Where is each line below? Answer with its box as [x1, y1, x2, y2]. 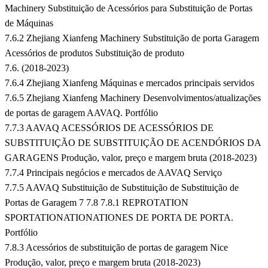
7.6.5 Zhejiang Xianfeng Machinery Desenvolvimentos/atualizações [5, 93, 261, 103]
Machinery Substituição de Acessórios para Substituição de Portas [5, 3, 252, 14]
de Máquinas [5, 18, 53, 29]
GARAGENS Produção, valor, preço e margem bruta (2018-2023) [5, 153, 257, 163]
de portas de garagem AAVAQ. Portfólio [5, 108, 158, 118]
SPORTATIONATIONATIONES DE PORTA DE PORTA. [5, 212, 233, 223]
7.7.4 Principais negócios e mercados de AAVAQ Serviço [5, 167, 222, 178]
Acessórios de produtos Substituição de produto [5, 48, 184, 59]
